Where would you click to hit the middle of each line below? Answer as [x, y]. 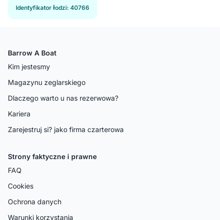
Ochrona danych [35, 201]
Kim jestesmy [29, 66]
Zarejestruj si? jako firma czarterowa [66, 129]
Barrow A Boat [32, 53]
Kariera [19, 113]
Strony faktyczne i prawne [52, 156]
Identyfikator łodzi [41, 7]
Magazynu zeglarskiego [47, 82]
